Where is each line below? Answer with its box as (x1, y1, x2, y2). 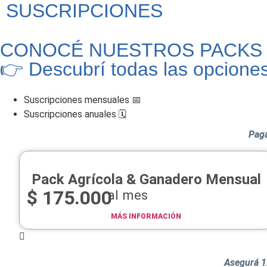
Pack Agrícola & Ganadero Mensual (31, 170, 261, 188)
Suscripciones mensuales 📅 (24, 94, 141, 106)
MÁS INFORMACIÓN (111, 212, 182, 221)
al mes (108, 187, 148, 203)
